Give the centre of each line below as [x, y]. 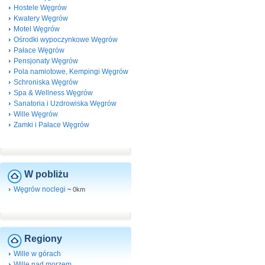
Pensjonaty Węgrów [46, 61]
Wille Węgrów [36, 114]
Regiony [43, 239]
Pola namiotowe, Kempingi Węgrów [71, 72]
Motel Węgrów [37, 29]
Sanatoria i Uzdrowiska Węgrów [65, 104]
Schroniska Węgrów [46, 82]
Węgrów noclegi [40, 189]
